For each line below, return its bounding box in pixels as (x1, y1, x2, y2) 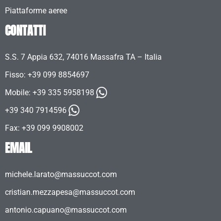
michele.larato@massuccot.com (5, 170, 117, 180)
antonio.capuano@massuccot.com (5, 205, 127, 215)
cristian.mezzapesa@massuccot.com (5, 187, 135, 197)
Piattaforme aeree (5, 6, 67, 16)
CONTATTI (5, 22, 45, 40)
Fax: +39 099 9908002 (5, 123, 83, 133)
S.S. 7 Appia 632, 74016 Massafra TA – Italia (5, 52, 162, 62)
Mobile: (5, 88, 33, 98)
